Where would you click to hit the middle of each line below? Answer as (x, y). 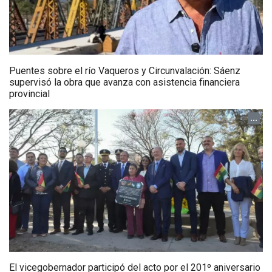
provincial (29, 93)
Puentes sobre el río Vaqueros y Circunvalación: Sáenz (125, 70)
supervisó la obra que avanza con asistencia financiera (124, 82)
